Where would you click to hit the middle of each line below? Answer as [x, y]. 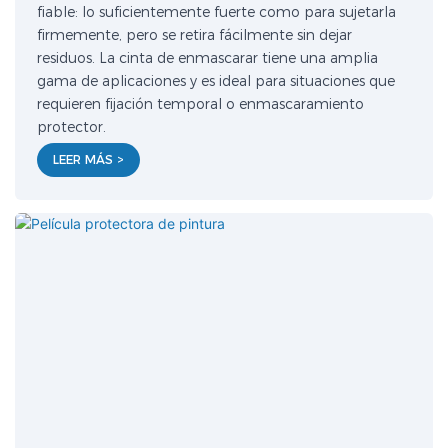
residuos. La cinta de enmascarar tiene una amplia [208, 57]
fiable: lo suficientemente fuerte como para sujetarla [217, 11]
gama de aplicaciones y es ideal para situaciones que [216, 80]
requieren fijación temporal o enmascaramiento [201, 103]
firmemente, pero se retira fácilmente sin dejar [195, 34]
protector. [72, 126]
